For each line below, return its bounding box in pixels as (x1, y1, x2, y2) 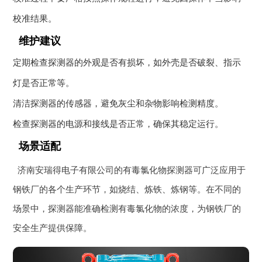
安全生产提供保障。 (13, 223, 92, 233)
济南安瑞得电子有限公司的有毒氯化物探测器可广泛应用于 (17, 166, 246, 175)
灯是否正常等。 (13, 78, 75, 88)
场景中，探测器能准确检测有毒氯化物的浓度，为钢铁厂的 (13, 204, 242, 214)
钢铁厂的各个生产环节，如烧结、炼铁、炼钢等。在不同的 (13, 185, 242, 195)
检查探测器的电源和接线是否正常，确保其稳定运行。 (13, 119, 224, 129)
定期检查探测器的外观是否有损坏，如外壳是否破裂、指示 (13, 58, 242, 68)
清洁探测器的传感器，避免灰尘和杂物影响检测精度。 (13, 99, 224, 109)
